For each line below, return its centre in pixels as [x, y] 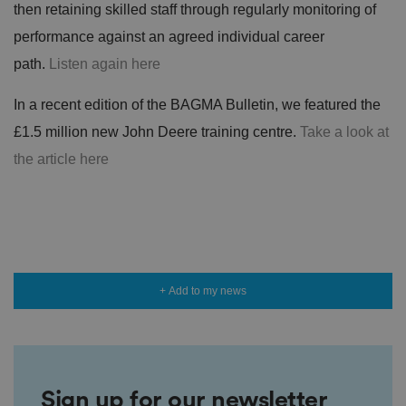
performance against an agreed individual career [169, 36]
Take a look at [344, 131]
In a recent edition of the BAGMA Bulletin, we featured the [197, 104]
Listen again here [105, 63]
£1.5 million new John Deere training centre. [157, 131]
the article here [61, 159]
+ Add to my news [203, 290]
